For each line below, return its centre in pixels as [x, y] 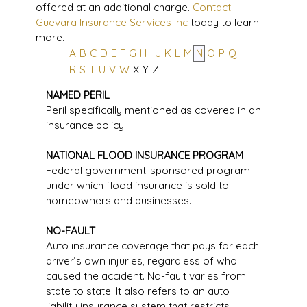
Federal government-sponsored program [148, 170]
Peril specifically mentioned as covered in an [153, 110]
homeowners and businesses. [118, 200]
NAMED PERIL [77, 95]
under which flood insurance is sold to [137, 185]
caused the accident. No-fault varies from [146, 276]
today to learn [223, 22]
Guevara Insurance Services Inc [111, 22]
